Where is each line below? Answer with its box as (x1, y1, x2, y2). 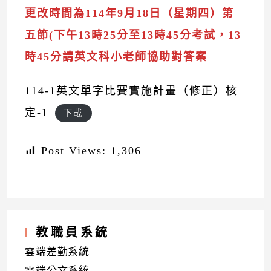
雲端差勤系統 (25, 246, 90, 258)
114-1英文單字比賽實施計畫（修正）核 (25, 85, 238, 97)
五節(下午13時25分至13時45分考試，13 (25, 29, 242, 41)
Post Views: (41, 145, 107, 157)
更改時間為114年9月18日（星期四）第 (25, 7, 235, 19)
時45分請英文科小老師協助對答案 (25, 51, 208, 63)
